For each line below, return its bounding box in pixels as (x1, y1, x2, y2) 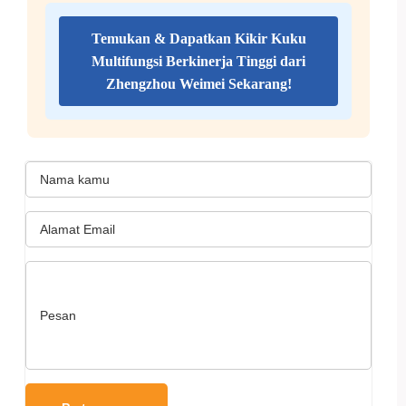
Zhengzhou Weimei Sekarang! (105, 76, 292, 92)
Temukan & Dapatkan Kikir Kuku (91, 31, 306, 46)
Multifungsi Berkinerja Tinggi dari (92, 53, 305, 69)
